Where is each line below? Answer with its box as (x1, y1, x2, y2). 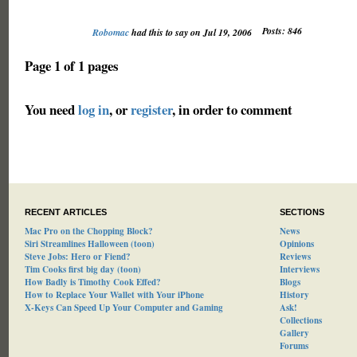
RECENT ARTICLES (24, 207, 107, 217)
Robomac (92, 25, 129, 39)
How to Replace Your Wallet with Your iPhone (24, 288, 204, 301)
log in (77, 100, 109, 120)
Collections (279, 314, 322, 327)
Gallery (279, 327, 309, 339)
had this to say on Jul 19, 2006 (128, 25, 254, 39)
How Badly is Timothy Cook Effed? (24, 276, 161, 288)
